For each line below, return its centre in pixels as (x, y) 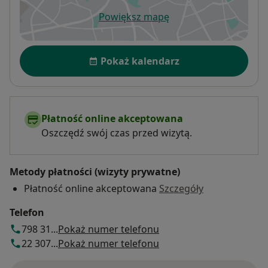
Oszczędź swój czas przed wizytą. (117, 133)
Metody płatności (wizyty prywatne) (95, 172)
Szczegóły (181, 189)
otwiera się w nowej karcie (193, 23)
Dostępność (50, 52)
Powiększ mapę (134, 17)
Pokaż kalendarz (140, 61)
